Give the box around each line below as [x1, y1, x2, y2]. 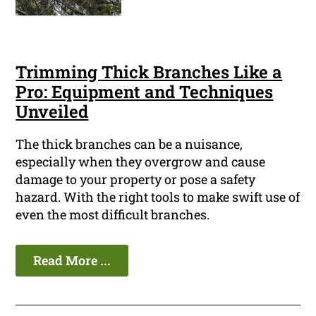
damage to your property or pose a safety [16, 171, 256, 188]
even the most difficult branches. [16, 206, 210, 224]
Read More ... [33, 252, 111, 269]
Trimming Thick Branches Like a [16, 61, 283, 84]
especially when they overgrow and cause [16, 153, 266, 171]
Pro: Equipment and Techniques [16, 80, 274, 104]
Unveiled [16, 100, 89, 123]
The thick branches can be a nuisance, [16, 135, 243, 153]
